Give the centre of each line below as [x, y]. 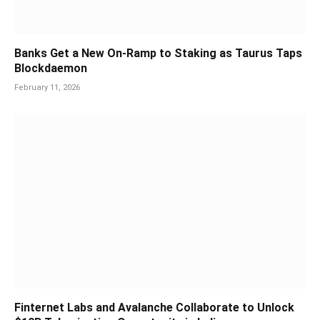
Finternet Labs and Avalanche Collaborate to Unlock [154, 308]
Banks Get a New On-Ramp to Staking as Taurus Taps [158, 54]
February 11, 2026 [47, 88]
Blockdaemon [51, 69]
